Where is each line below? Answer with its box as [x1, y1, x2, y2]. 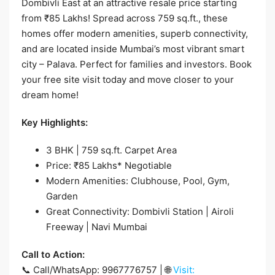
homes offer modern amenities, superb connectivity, [21, 27, 248, 39]
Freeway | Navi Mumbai [46, 220, 147, 233]
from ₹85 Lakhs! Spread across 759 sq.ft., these [21, 12, 228, 24]
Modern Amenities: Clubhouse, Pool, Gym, [46, 174, 230, 187]
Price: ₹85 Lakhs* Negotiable [46, 159, 172, 171]
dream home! [21, 88, 79, 101]
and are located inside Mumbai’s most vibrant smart [21, 42, 244, 55]
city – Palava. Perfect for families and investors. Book [21, 58, 252, 70]
